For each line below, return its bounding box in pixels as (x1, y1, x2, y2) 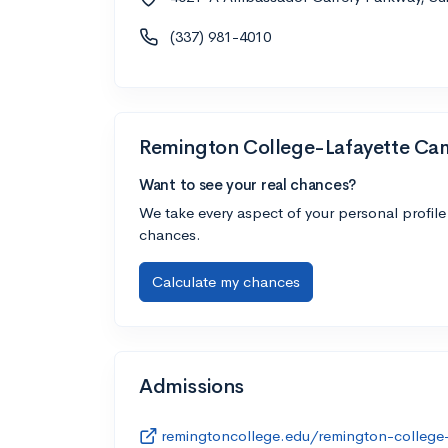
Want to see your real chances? (139, 174, 356, 194)
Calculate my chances (152, 271, 300, 291)
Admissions (139, 373, 244, 399)
